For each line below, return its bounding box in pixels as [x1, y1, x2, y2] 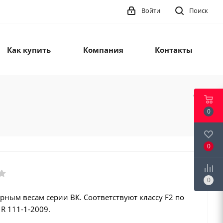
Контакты [154, 45, 193, 55]
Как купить [7, 45, 51, 55]
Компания [83, 45, 123, 55]
